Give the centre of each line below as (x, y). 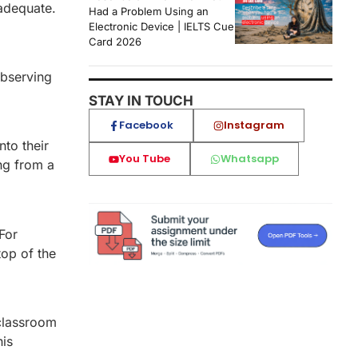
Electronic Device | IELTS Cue (161, 27)
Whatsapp (250, 159)
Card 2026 (115, 42)
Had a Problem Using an (149, 12)
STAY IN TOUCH (141, 101)
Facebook (146, 125)
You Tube (145, 159)
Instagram (254, 125)
